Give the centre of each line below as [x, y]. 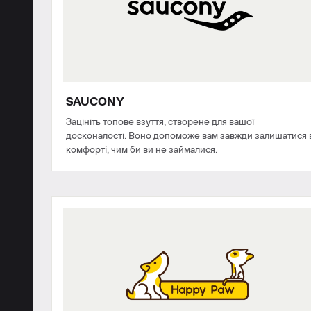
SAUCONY [95, 101]
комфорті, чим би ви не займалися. [142, 150]
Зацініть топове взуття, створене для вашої [160, 122]
